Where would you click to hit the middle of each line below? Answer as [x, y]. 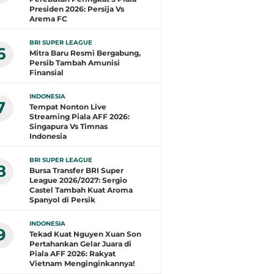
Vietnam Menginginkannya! [82, 263]
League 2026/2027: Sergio [78, 180]
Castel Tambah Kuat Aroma [81, 190]
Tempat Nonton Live [68, 107]
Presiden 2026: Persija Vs [77, 9]
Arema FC [48, 19]
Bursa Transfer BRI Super [76, 170]
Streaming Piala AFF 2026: [80, 117]
